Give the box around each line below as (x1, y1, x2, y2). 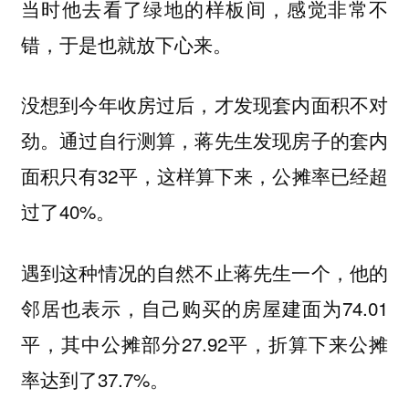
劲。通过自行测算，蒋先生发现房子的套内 (20, 126, 389, 154)
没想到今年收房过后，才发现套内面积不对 (20, 90, 389, 119)
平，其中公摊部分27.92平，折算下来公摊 (20, 329, 389, 357)
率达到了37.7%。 (20, 364, 169, 393)
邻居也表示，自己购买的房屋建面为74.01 (20, 293, 389, 321)
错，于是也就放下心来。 (20, 29, 232, 58)
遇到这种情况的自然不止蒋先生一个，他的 (20, 257, 389, 286)
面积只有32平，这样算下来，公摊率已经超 (20, 162, 389, 190)
